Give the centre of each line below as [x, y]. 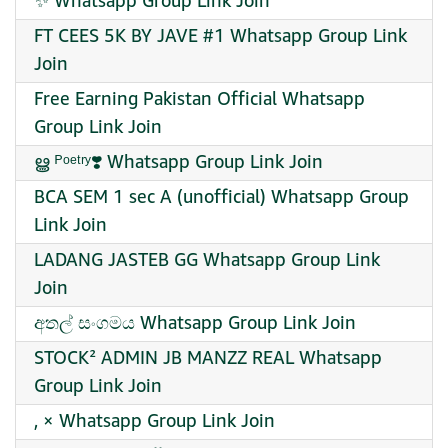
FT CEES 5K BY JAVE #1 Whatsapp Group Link [220, 36]
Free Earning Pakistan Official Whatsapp [199, 99]
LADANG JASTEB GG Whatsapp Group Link [207, 260]
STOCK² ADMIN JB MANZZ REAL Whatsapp [208, 358]
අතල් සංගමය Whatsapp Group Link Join [195, 323]
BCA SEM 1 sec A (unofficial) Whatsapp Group [221, 197]
